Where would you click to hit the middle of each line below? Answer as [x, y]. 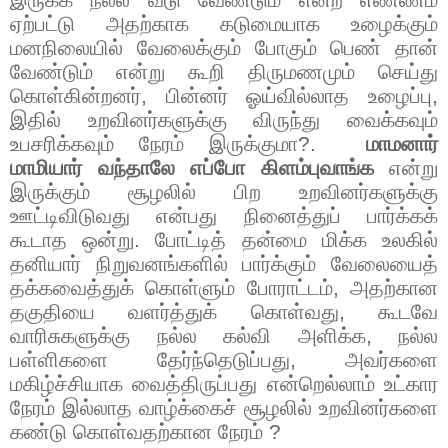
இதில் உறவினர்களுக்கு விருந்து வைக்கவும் [224, 119]
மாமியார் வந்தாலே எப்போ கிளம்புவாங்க [192, 167]
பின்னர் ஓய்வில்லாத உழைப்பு [299, 95]
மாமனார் [402, 143]
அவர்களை [391, 359]
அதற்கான [394, 287]
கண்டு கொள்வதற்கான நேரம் [139, 431]
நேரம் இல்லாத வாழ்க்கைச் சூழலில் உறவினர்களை [224, 407]
